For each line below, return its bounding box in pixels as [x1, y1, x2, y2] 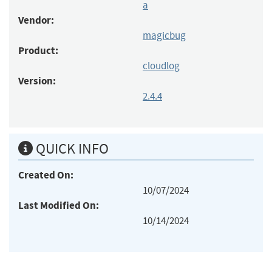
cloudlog [143, 59, 180, 72]
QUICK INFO [33, 139, 109, 158]
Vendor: [18, 13, 54, 27]
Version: [18, 73, 56, 88]
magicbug [143, 29, 186, 42]
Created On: [18, 168, 73, 182]
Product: [18, 43, 58, 58]
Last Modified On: [18, 198, 99, 212]
